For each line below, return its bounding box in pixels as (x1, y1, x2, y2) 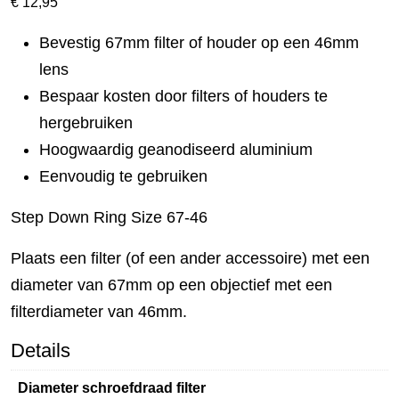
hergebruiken (39, 113, 133, 132)
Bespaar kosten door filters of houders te (39, 86, 328, 105)
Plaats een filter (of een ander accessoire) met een (11, 248, 370, 267)
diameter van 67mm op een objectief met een (11, 275, 332, 294)
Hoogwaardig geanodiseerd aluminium (39, 140, 313, 159)
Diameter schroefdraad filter (18, 379, 206, 395)
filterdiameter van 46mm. (11, 302, 187, 321)
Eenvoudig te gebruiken (39, 167, 208, 185)
